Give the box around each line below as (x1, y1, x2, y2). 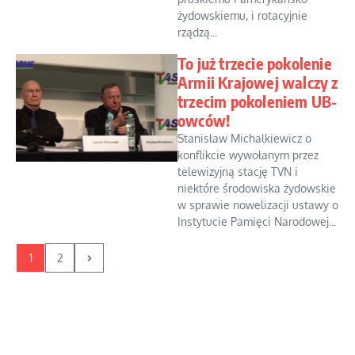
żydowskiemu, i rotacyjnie (177, 9, 307, 22)
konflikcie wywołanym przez (177, 148, 319, 162)
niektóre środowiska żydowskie (177, 181, 336, 195)
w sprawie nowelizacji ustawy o (177, 198, 338, 212)
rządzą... (177, 25, 217, 39)
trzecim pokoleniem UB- (177, 91, 338, 111)
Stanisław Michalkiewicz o (177, 132, 311, 145)
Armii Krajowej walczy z (177, 72, 338, 92)
